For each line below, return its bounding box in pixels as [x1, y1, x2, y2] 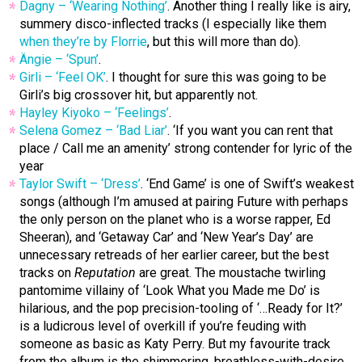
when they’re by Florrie [19, 34, 147, 50]
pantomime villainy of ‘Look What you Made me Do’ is [19, 283, 320, 299]
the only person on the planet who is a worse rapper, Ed [19, 212, 330, 228]
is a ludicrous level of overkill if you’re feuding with [19, 318, 306, 335]
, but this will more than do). [147, 34, 301, 50]
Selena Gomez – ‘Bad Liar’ [19, 123, 167, 139]
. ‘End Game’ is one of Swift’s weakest [141, 176, 354, 192]
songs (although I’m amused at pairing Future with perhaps [19, 194, 348, 210]
